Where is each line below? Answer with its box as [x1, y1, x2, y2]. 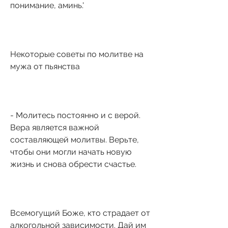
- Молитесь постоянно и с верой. [10, 110, 140, 120]
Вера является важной [10, 122, 99, 132]
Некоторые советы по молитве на [10, 49, 144, 59]
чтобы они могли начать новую [10, 147, 131, 157]
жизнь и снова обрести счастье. [10, 159, 136, 169]
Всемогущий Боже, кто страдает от [10, 208, 150, 218]
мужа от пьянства [10, 61, 80, 71]
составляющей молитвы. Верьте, [10, 134, 139, 145]
